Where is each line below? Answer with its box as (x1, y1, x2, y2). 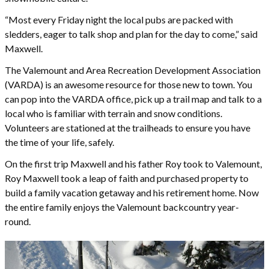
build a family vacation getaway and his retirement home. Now (5, 186, 259, 198)
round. (5, 215, 32, 227)
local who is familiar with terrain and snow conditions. (5, 107, 222, 119)
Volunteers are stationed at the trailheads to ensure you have (5, 121, 250, 133)
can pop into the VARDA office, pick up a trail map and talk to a (5, 92, 262, 104)
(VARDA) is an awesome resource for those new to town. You (5, 78, 252, 90)
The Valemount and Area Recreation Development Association (5, 64, 261, 76)
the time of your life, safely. (5, 136, 116, 148)
